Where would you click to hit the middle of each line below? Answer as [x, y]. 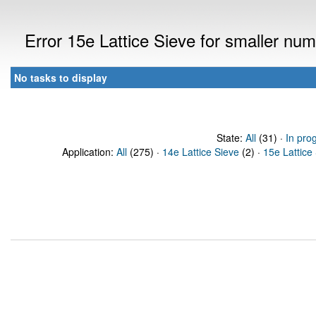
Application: [89, 152]
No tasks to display [61, 78]
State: [231, 138]
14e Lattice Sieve [201, 152]
